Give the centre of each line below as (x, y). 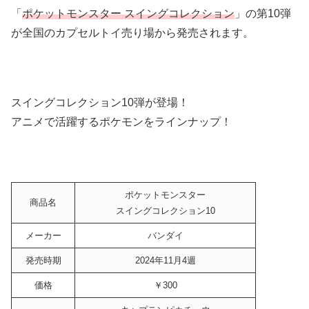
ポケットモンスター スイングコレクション (128, 14)
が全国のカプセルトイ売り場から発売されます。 (132, 33)
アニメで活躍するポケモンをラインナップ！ (121, 122)
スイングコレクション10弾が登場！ (100, 103)
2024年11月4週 (165, 260)
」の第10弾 (263, 14)
